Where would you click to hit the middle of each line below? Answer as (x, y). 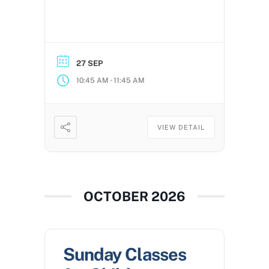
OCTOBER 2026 (134, 197)
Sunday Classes (125, 255)
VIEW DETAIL (181, 128)
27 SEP (89, 64)
